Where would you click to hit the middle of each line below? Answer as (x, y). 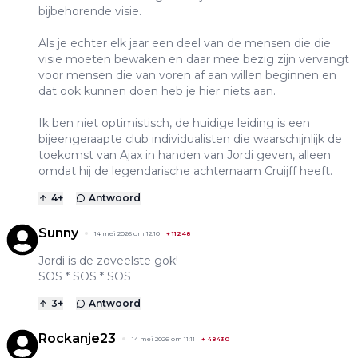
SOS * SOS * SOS (85, 276)
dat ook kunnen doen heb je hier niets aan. (157, 91)
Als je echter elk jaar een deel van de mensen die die (185, 43)
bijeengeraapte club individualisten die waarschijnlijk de (190, 139)
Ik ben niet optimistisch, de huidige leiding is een (174, 123)
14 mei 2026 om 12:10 (127, 233)
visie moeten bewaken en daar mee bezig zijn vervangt (194, 59)
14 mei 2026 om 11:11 (163, 338)
